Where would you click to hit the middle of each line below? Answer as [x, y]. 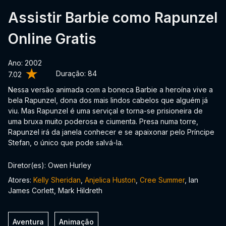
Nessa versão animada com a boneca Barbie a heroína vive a [110, 90]
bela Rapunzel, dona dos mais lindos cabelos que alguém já [108, 100]
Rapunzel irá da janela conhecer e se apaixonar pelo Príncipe [111, 132]
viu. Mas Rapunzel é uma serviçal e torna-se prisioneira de [105, 111]
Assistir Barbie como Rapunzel [113, 18]
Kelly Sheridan [57, 180]
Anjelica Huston [110, 180]
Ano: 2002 [25, 63]
